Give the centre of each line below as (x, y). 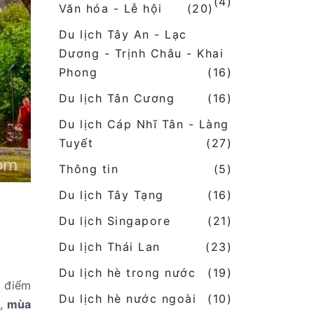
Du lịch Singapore (114, 221)
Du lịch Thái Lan (109, 247)
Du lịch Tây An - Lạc (123, 35)
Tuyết (76, 143)
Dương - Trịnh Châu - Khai (141, 54)
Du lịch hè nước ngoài (127, 299)
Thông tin (88, 169)
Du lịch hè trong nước (127, 273)
